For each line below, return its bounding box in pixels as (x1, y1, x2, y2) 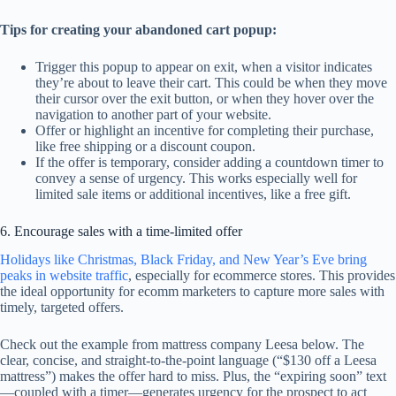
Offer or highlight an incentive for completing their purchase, (35, 122, 374, 138)
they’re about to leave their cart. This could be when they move (35, 74, 387, 90)
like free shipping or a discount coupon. (35, 138, 255, 154)
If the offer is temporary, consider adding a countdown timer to (35, 154, 384, 170)
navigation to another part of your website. (35, 106, 271, 122)
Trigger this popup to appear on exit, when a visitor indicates (35, 58, 372, 74)
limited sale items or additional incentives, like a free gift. (35, 186, 351, 202)
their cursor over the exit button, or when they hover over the (35, 90, 374, 106)
